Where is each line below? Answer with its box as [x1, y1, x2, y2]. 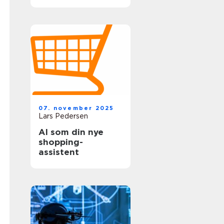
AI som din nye [38, 127, 103, 137]
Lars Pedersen [38, 112, 88, 120]
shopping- [38, 137, 83, 147]
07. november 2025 [38, 104, 114, 111]
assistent [38, 147, 79, 157]
